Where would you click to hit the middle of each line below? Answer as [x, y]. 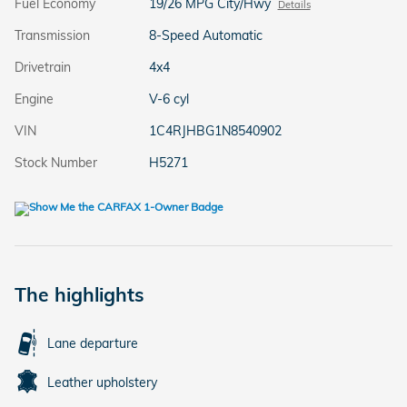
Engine [34, 99]
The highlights [79, 294]
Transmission [52, 35]
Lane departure [93, 343]
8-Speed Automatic [205, 35]
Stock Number [56, 162]
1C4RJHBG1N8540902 [215, 130]
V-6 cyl [169, 99]
